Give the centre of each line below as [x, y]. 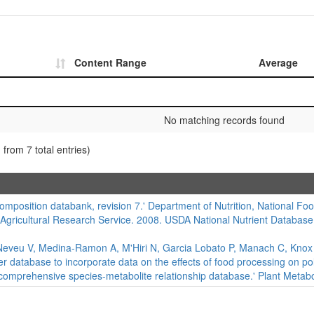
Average [278, 62]
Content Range [110, 62]
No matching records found [224, 120]
